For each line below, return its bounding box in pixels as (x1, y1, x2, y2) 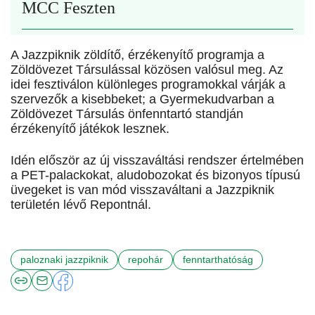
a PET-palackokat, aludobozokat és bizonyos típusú (11, 168, 300, 183)
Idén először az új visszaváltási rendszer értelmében (11, 153, 304, 168)
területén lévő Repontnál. (11, 198, 151, 212)
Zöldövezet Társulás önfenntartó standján (11, 107, 243, 122)
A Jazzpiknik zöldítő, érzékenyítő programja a (11, 48, 264, 63)
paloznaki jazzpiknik (20, 254, 108, 266)
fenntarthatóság (183, 254, 253, 266)
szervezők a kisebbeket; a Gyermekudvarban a (11, 92, 274, 107)
